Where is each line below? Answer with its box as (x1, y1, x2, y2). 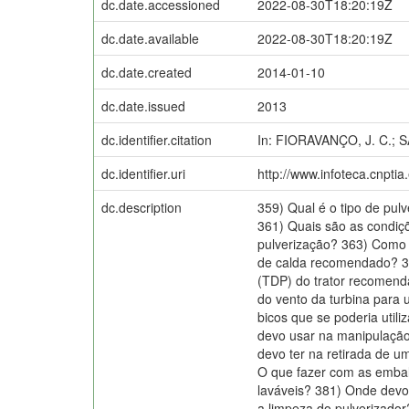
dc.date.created (101, 62, 192, 81)
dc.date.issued (101, 96, 185, 115)
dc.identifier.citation (101, 130, 212, 149)
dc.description (101, 197, 182, 216)
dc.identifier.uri (101, 163, 185, 183)
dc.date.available (101, 28, 199, 47)
